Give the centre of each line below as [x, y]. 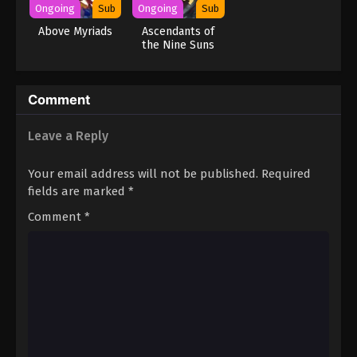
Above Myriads [76, 31]
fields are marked [78, 191]
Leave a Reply [68, 135]
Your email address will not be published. [143, 173]
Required [286, 173]
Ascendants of [178, 31]
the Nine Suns [178, 45]
